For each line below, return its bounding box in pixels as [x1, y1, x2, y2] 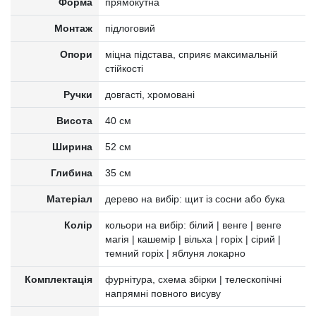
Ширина [52, 140, 93, 152]
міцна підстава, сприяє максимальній [104, 48, 278, 60]
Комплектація [25, 273, 93, 285]
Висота [56, 114, 93, 126]
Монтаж [54, 22, 93, 34]
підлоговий [104, 22, 155, 34]
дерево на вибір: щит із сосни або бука [104, 193, 285, 205]
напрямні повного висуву [104, 287, 221, 299]
